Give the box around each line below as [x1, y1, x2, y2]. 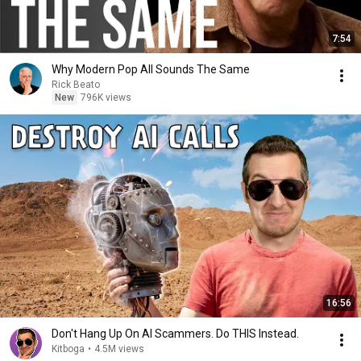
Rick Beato [52, 79, 100, 90]
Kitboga [52, 343, 85, 355]
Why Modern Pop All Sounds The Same [52, 63, 250, 76]
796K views [81, 92, 131, 103]
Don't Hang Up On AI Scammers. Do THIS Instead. [52, 327, 299, 340]
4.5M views [94, 343, 144, 355]
